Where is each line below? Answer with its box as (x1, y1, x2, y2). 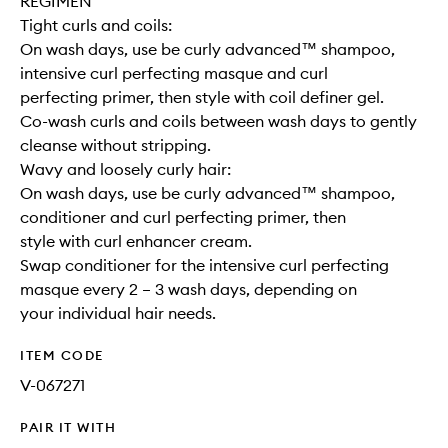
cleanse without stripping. (20, 135, 211, 155)
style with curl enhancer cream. (20, 231, 252, 251)
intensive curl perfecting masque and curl (20, 63, 328, 83)
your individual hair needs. (20, 303, 216, 323)
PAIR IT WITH (20, 419, 116, 435)
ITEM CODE (20, 347, 104, 363)
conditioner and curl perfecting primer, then (20, 207, 346, 227)
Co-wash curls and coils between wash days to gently (20, 111, 417, 131)
